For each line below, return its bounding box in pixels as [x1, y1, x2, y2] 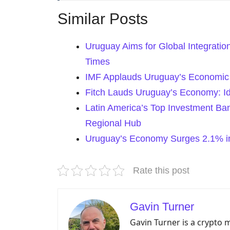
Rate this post [133, 165, 189, 176]
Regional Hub [85, 118, 141, 128]
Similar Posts [57, 10, 148, 27]
